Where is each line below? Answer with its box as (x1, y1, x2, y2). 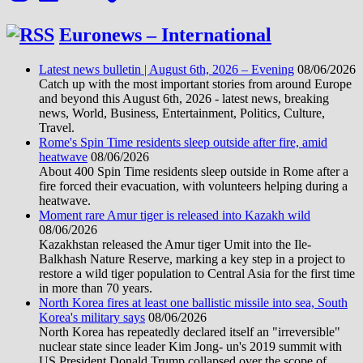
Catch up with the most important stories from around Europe (39, 76, 352, 91)
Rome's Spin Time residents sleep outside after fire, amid (39, 135, 327, 149)
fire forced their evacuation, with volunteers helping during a (39, 178, 348, 193)
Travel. (39, 120, 75, 135)
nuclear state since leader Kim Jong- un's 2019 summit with (39, 339, 342, 353)
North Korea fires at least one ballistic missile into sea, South (39, 295, 348, 310)
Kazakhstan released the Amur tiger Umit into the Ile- (39, 237, 311, 251)
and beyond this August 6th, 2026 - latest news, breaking (39, 91, 329, 105)
